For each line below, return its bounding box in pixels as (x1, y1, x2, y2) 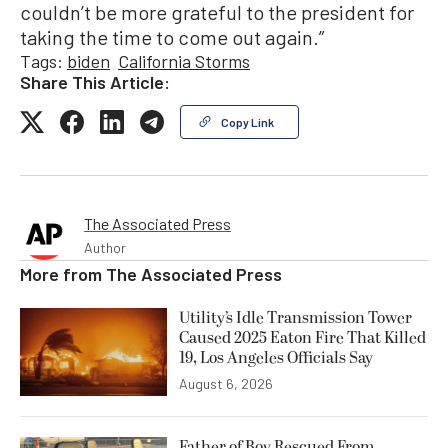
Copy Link (221, 114, 274, 129)
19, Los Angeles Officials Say (179, 345, 373, 370)
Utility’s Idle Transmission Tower (179, 305, 412, 330)
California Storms (118, 49, 250, 72)
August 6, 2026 (179, 375, 273, 393)
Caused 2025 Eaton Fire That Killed (179, 325, 426, 350)
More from (20, 262, 106, 285)
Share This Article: (20, 70, 170, 93)
